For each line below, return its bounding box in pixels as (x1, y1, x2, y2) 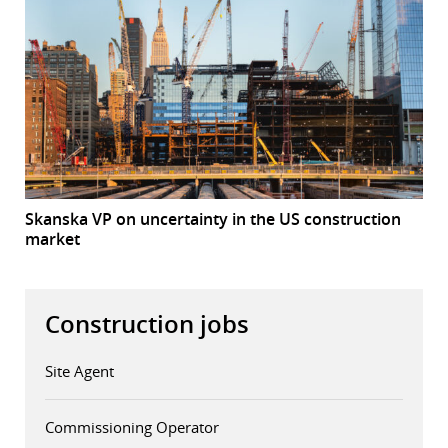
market (25, 227, 80, 250)
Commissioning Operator (45, 416, 219, 437)
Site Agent (45, 360, 114, 381)
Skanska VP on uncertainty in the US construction (25, 207, 401, 230)
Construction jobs (45, 307, 249, 340)
